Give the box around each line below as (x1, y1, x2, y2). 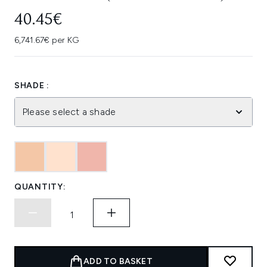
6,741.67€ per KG (14, 35, 79, 45)
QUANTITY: (14, 182, 66, 192)
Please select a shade (22, 106, 116, 117)
